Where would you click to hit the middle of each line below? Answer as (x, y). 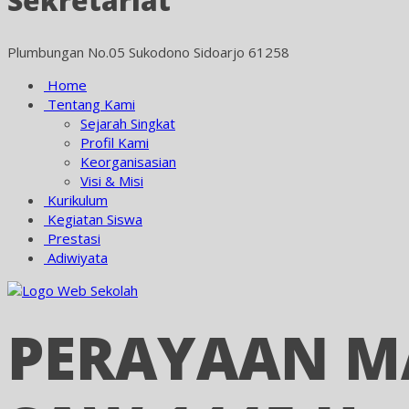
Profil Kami (115, 142)
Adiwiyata (76, 257)
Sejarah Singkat (128, 123)
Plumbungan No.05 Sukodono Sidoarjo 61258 (148, 52)
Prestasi (72, 238)
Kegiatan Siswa (93, 219)
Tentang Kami (89, 104)
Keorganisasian (128, 162)
